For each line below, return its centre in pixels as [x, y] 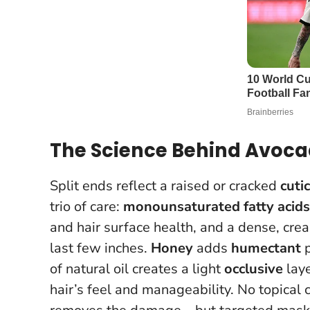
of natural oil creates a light [137, 268]
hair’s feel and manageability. [144, 289]
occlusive [254, 268]
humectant [266, 248]
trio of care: [86, 206]
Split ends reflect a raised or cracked [165, 185]
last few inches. [100, 248]
